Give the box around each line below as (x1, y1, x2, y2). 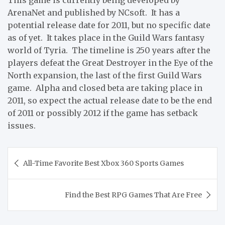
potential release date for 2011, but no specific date (8, 20, 210, 30)
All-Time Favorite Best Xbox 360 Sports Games (23, 158, 184, 168)
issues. (8, 120, 36, 131)
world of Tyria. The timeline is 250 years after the (8, 45, 210, 55)
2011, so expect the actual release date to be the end (8, 95, 212, 105)
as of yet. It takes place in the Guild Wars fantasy (8, 32, 204, 43)
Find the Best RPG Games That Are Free (65, 190, 202, 199)
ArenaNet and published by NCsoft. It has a (8, 7, 180, 18)
